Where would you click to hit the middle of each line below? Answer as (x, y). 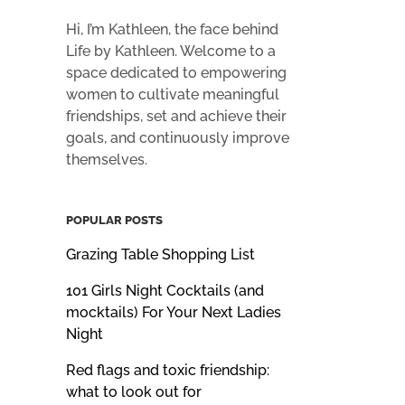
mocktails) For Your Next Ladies (174, 312)
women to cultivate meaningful (173, 94)
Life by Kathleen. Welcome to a (171, 51)
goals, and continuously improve (178, 137)
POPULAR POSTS (114, 220)
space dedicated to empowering (176, 72)
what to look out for (134, 391)
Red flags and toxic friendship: (168, 370)
